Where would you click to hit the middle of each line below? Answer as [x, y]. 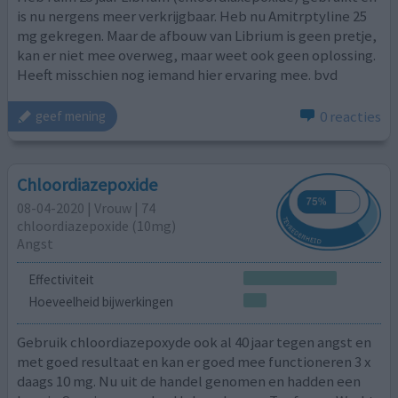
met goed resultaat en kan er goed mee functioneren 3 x [194, 361]
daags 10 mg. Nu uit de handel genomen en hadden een [189, 381]
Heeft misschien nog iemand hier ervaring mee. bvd [178, 75]
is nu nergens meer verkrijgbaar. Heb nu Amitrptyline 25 [192, 16]
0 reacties [350, 116]
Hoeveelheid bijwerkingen [100, 302]
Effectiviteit [61, 279]
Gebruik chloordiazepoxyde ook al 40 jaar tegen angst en [195, 342]
